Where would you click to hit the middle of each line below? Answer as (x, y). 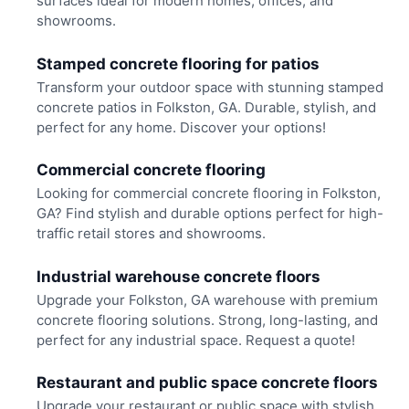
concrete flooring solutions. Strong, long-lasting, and (207, 320)
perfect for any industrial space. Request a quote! (195, 340)
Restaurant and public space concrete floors (207, 383)
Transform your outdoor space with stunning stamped (210, 87)
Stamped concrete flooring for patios (178, 63)
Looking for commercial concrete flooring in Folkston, (208, 194)
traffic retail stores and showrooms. (151, 234)
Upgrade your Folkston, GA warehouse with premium (207, 299)
